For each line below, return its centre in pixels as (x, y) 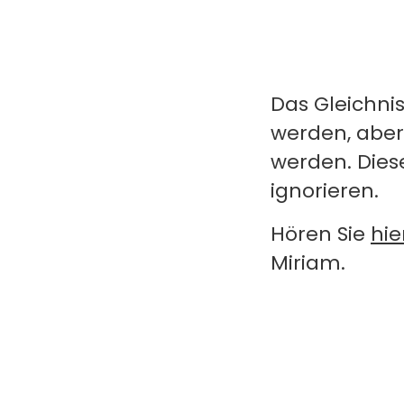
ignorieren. (325, 191)
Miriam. (308, 263)
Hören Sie (321, 234)
